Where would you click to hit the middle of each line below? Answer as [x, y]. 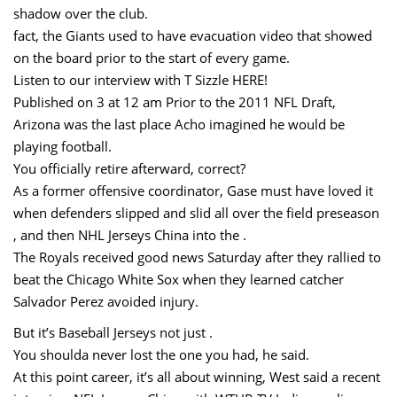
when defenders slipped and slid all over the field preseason [196, 212]
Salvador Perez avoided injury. [106, 301]
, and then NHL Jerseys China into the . [130, 234]
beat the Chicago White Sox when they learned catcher [179, 279]
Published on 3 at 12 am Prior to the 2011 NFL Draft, [175, 101]
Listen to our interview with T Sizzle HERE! [140, 79]
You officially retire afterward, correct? [129, 168]
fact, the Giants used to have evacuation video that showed [193, 35]
